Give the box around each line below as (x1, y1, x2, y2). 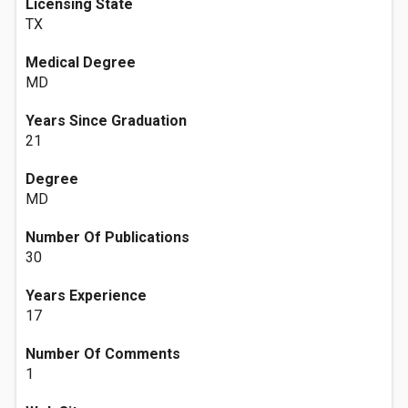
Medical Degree (25, 54, 136, 71)
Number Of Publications (25, 229, 189, 246)
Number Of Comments (25, 345, 180, 362)
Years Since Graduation (25, 112, 187, 129)
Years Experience (25, 287, 147, 304)
